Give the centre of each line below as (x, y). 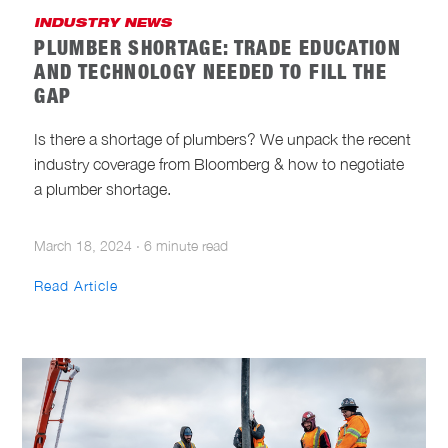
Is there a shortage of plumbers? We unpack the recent (223, 138)
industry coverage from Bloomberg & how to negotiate (219, 163)
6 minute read (186, 245)
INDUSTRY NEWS (103, 23)
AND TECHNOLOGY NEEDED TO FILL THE (210, 74)
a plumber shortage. (103, 188)
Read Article (76, 285)
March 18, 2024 (83, 245)
